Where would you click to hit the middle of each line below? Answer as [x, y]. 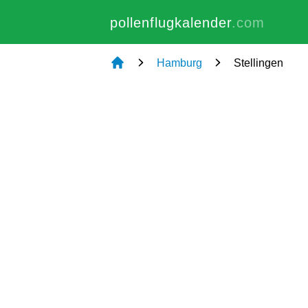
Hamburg [179, 63]
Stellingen [258, 63]
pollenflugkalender [171, 23]
